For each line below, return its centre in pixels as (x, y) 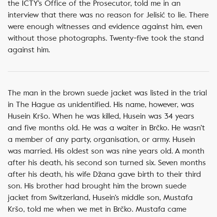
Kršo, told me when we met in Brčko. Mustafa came (97, 209)
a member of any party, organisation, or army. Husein (101, 139)
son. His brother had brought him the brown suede (97, 186)
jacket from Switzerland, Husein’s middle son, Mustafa (100, 197)
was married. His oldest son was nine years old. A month (106, 151)
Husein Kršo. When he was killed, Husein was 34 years (101, 116)
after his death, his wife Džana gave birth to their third (104, 174)
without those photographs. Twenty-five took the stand (106, 38)
